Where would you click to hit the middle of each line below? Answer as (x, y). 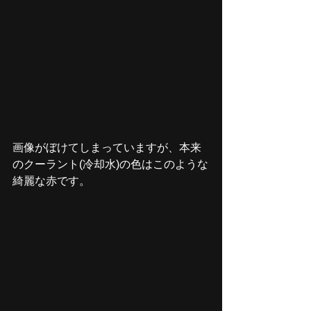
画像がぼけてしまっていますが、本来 (107, 148)
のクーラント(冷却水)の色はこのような (110, 165)
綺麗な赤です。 (51, 181)
